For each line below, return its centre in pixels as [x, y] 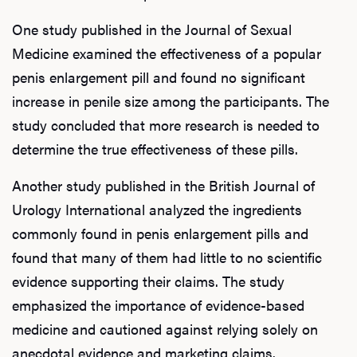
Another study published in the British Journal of [163, 185]
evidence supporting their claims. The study [148, 280]
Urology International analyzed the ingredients [157, 209]
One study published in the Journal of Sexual [152, 29]
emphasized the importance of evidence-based [158, 304]
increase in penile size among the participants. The [171, 100]
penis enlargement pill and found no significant [159, 76]
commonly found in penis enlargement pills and [160, 233]
